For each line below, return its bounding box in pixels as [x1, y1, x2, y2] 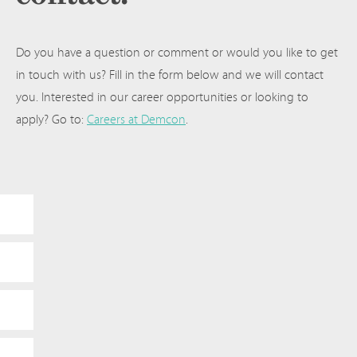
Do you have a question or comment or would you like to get [16, 45, 338, 60]
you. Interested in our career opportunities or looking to [16, 90, 308, 104]
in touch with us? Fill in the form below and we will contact [16, 68, 324, 82]
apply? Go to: [16, 112, 87, 127]
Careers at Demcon [87, 112, 186, 127]
